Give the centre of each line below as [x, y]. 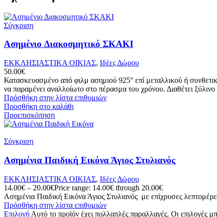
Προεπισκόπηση [29, 115]
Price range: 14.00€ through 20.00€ [108, 187]
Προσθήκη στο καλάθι [39, 107]
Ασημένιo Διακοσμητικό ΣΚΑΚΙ [69, 44]
